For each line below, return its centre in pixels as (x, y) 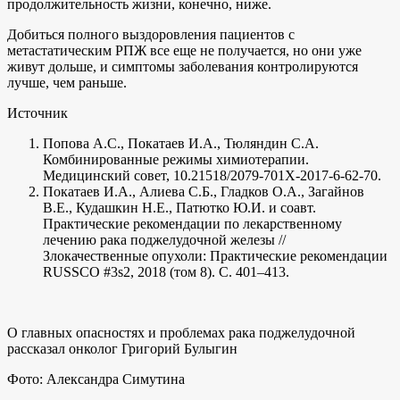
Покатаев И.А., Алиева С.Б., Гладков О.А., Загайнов (204, 191)
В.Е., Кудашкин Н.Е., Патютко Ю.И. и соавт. (179, 207)
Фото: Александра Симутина (96, 379)
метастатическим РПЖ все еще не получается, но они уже (184, 50)
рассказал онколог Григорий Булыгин (122, 348)
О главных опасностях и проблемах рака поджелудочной (181, 332)
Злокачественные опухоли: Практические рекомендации (215, 255)
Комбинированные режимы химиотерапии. (176, 159)
